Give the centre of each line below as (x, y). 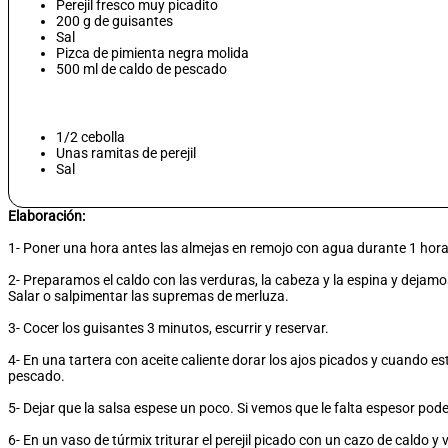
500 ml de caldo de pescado (141, 69)
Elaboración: (46, 216)
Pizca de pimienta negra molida (152, 53)
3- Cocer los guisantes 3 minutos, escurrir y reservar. (168, 328)
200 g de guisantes (114, 21)
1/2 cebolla (90, 137)
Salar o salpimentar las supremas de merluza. (148, 296)
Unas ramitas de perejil (126, 153)
